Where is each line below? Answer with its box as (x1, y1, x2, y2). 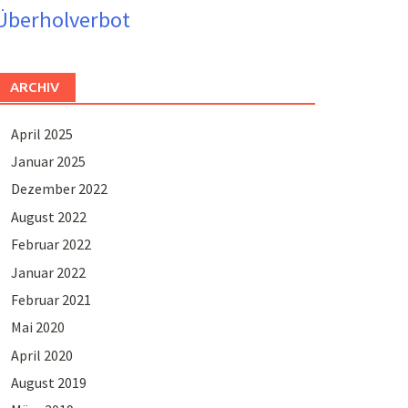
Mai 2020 (10, 318, 65, 337)
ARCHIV (9, 78, 59, 95)
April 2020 (10, 345, 73, 364)
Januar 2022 (10, 262, 86, 281)
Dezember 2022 (10, 179, 107, 199)
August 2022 (10, 207, 87, 226)
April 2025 (10, 124, 73, 143)
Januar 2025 (10, 151, 86, 170)
